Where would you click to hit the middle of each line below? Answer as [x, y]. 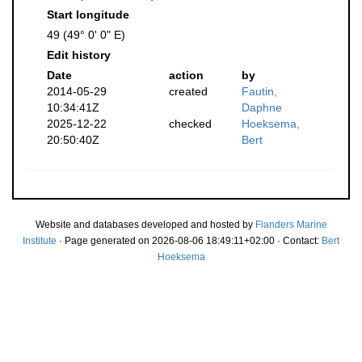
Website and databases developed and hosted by [145, 225]
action [186, 75]
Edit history [79, 55]
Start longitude [88, 15]
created [188, 91]
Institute [40, 241]
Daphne [262, 107]
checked [190, 124]
